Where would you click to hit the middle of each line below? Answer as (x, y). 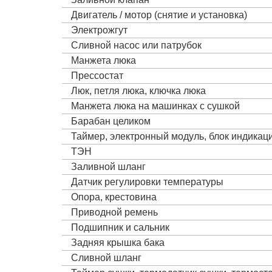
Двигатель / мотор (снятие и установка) (159, 15)
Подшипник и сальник (120, 227)
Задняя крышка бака (118, 242)
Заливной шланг (108, 166)
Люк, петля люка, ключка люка (138, 90)
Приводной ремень (114, 212)
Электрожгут (99, 30)
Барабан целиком (111, 121)
